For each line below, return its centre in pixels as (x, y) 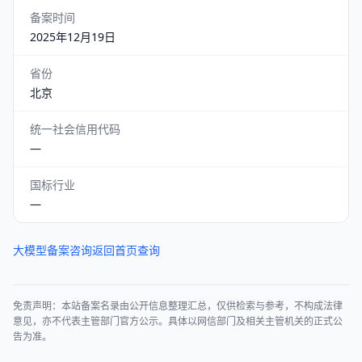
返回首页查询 (126, 250)
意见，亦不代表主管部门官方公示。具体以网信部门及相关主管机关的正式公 (178, 321)
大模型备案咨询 (53, 250)
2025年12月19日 (73, 37)
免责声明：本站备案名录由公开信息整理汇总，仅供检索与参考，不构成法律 (178, 306)
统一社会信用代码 (75, 129)
